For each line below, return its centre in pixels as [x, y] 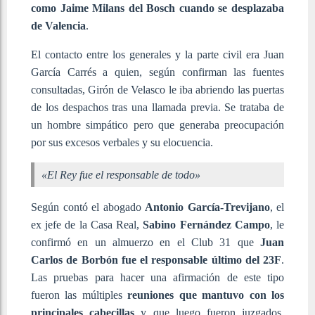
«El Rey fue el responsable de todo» [121, 174]
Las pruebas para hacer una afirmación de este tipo [157, 277]
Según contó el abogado [88, 207]
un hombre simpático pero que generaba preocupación [157, 124]
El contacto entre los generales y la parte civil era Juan [157, 54]
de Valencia [58, 25]
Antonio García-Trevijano [207, 207]
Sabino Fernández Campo [206, 224]
